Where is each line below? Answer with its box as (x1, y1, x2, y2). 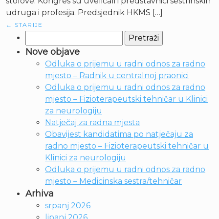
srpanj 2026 (45, 201, 90, 210)
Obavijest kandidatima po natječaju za (45, 130, 193, 139)
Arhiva (25, 188, 54, 199)
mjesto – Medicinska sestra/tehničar (45, 176, 182, 186)
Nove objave (25, 46, 80, 57)
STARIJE (12, 21, 43, 28)
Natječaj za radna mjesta (45, 118, 140, 127)
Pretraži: (25, 31, 57, 41)
